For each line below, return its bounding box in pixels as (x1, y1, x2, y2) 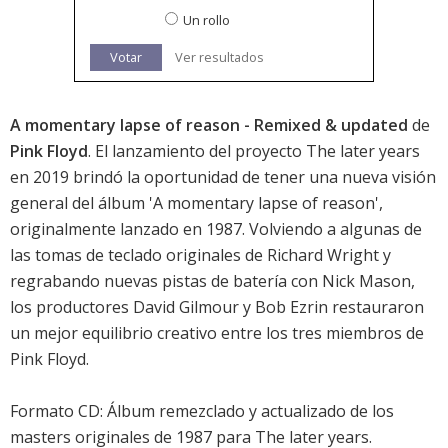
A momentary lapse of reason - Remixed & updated (10, 114, 408, 137)
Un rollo (182, 11, 230, 30)
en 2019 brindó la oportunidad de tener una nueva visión (10, 166, 436, 189)
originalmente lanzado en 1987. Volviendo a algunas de (10, 218, 422, 241)
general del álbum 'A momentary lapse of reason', (10, 192, 383, 215)
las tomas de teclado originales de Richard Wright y (10, 244, 391, 267)
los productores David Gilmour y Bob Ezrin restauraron (10, 296, 424, 319)
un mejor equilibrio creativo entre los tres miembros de (10, 322, 424, 345)
